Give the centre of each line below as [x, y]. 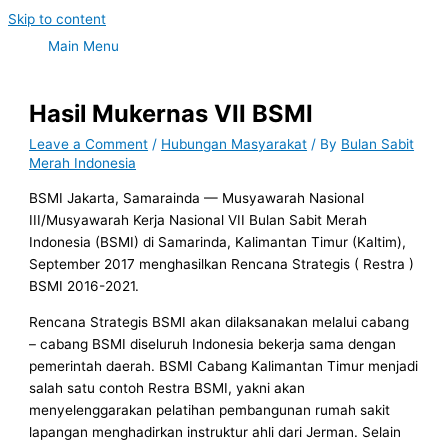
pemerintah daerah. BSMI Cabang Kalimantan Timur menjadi [224, 365]
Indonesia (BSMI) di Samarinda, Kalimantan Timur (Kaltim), [218, 241]
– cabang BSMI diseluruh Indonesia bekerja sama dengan [213, 343]
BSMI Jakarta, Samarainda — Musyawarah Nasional [197, 197]
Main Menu [83, 46]
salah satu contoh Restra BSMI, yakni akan [167, 387]
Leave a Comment [89, 144]
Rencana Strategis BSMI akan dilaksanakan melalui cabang [219, 321]
